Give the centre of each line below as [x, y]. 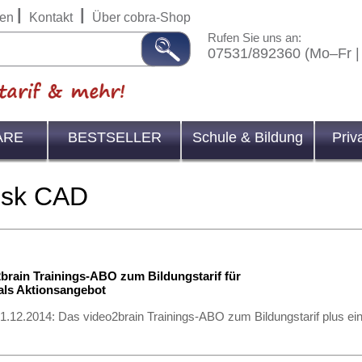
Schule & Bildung [248, 137]
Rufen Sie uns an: [255, 38]
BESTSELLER [114, 137]
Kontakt [51, 17]
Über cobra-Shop [141, 17]
